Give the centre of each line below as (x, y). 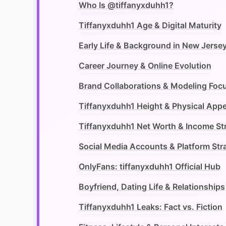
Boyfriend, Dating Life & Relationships (152, 187)
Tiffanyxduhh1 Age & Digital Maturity (150, 25)
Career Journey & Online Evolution (145, 66)
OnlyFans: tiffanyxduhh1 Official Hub (150, 167)
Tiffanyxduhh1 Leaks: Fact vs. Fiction (151, 207)
